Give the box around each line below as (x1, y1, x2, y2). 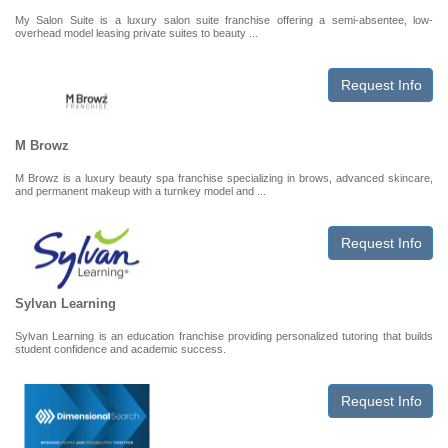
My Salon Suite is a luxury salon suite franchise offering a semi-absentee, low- (15, 14, 433, 26)
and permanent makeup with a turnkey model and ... (15, 185, 266, 197)
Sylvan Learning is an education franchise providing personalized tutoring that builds (15, 330, 433, 342)
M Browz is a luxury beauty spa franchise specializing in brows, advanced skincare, (15, 172, 433, 184)
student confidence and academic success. (15, 343, 226, 355)
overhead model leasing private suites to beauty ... (15, 27, 258, 39)
